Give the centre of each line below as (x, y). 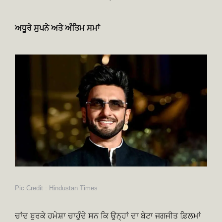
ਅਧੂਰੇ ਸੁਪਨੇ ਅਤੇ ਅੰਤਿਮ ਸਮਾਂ (57, 28)
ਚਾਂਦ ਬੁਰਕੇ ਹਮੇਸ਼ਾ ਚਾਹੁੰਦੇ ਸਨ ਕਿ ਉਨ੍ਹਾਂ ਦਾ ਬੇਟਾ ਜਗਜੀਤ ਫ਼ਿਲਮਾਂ (108, 216)
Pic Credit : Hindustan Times (56, 188)
